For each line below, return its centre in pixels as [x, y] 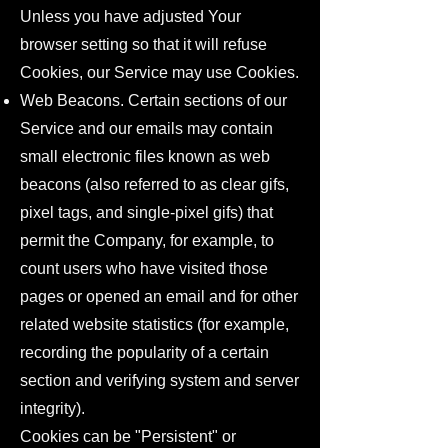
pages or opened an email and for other [159, 296]
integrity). [52, 408]
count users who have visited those [144, 268]
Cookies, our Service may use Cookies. [159, 72]
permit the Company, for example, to [147, 240]
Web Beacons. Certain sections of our [153, 100]
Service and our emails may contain [146, 128]
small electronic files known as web [145, 156]
